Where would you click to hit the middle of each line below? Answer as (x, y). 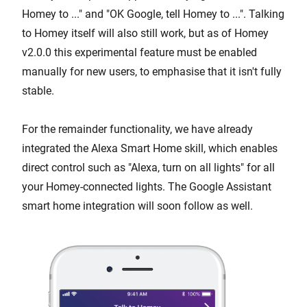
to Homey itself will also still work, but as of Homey (145, 33)
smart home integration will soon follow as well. (137, 206)
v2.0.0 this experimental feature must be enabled (139, 52)
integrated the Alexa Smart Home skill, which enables (150, 148)
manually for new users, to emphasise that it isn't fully (152, 72)
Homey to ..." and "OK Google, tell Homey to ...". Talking (153, 14)
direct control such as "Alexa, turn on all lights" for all (148, 168)
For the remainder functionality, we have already (137, 129)
